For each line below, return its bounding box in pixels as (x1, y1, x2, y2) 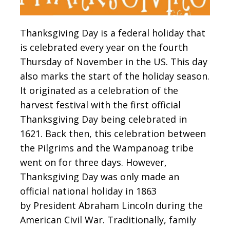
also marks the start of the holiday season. (20, 70, 209, 83)
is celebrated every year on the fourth (20, 41, 188, 54)
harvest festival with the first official (20, 99, 181, 111)
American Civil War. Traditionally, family (20, 214, 196, 226)
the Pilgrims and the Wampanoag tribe (20, 142, 194, 155)
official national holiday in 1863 (20, 185, 157, 198)
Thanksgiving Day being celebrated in (20, 113, 187, 126)
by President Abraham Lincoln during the (20, 199, 203, 212)
